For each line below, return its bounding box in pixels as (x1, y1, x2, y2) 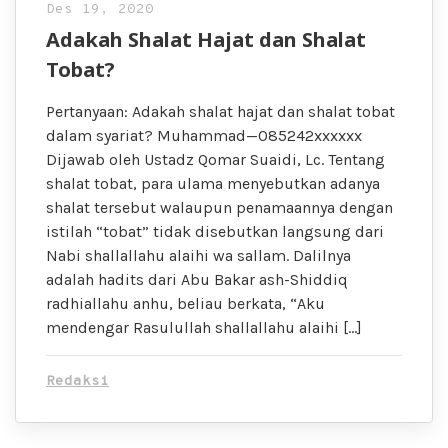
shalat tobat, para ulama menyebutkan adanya (46, 173, 380, 193)
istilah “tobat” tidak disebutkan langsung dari (46, 221, 384, 241)
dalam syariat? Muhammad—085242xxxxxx (46, 125, 362, 145)
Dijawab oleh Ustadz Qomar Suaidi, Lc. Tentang (46, 149, 385, 169)
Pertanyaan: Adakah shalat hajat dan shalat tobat (46, 101, 395, 121)
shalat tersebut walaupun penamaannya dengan (46, 197, 393, 217)
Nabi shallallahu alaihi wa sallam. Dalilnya (46, 245, 351, 265)
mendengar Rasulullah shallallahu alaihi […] (46, 317, 362, 337)
